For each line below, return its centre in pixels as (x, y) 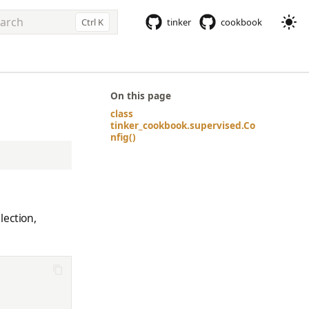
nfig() (123, 137)
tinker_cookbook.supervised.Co (183, 125)
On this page (141, 96)
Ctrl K (92, 22)
